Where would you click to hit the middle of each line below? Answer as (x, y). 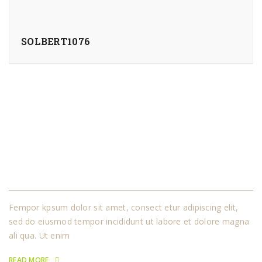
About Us (34, 174)
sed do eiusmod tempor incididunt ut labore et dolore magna (129, 222)
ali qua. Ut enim (39, 236)
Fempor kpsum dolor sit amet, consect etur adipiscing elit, (124, 208)
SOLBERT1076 (56, 42)
